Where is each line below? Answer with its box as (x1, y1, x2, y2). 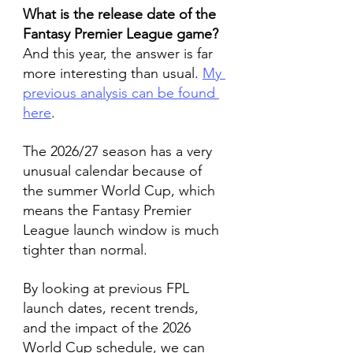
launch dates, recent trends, (23, 299, 203, 317)
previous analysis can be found (23, 84, 219, 102)
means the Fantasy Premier (23, 202, 195, 219)
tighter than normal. (23, 241, 147, 258)
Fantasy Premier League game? (23, 25, 218, 43)
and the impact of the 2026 (23, 319, 195, 336)
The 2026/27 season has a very (23, 143, 216, 160)
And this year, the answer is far (23, 45, 217, 62)
